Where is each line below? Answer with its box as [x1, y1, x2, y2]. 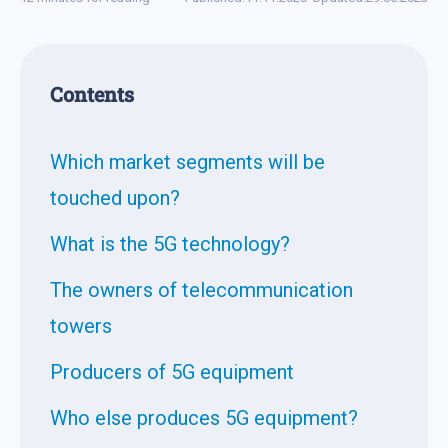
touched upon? [50, 185, 180, 210]
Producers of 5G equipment [50, 359, 294, 384]
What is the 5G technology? [50, 231, 290, 256]
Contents [50, 80, 134, 107]
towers [50, 313, 112, 338]
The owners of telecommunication [50, 277, 353, 302]
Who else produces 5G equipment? [50, 405, 358, 430]
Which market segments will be [50, 149, 325, 174]
